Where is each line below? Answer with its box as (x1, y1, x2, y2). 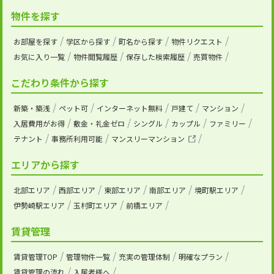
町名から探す (118, 36, 163, 46)
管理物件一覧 (65, 251, 110, 262)
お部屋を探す (13, 36, 57, 46)
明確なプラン (178, 251, 223, 262)
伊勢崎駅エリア (13, 200, 65, 210)
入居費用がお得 (13, 118, 65, 128)
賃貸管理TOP (13, 251, 57, 262)
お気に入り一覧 (13, 51, 65, 62)
